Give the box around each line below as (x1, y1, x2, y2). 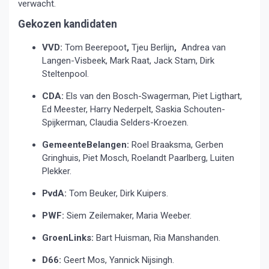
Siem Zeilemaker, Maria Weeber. (64, 210, 192, 221)
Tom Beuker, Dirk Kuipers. (69, 188, 168, 199)
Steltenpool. (42, 68, 89, 79)
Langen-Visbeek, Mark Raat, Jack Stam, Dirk (42, 55, 214, 66)
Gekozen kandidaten (18, 18, 124, 30)
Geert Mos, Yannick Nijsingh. (61, 255, 174, 265)
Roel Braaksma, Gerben (131, 139, 223, 150)
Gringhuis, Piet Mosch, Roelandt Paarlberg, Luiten (42, 153, 234, 163)
